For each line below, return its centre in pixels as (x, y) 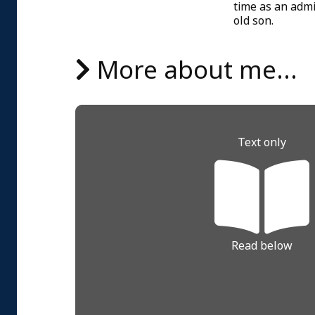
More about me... (194, 71)
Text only (262, 143)
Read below (262, 246)
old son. (253, 21)
